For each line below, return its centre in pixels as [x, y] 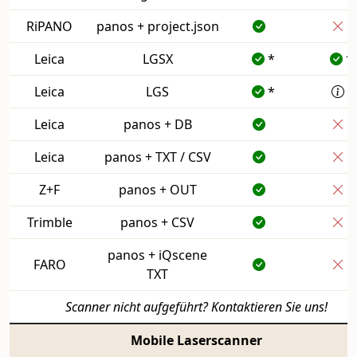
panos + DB [157, 124]
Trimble [49, 222]
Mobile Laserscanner [196, 340]
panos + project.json [157, 26]
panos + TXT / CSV [157, 157]
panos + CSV [157, 222]
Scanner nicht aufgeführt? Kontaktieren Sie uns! [196, 307]
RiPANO [49, 26]
